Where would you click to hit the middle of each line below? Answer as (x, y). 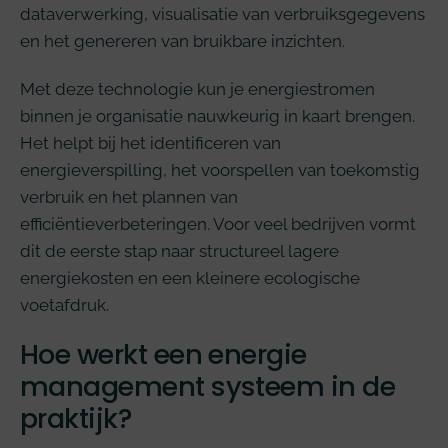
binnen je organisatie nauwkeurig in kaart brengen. (217, 115)
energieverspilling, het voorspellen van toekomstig (220, 169)
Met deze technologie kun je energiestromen (197, 88)
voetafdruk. (64, 304)
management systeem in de (208, 387)
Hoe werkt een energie (163, 355)
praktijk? (76, 419)
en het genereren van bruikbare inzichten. (182, 41)
